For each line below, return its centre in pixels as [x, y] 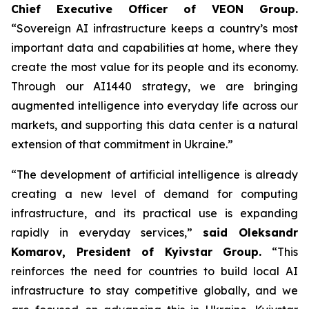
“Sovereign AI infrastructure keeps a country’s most [154, 28]
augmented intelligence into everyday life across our [154, 106]
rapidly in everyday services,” [107, 232]
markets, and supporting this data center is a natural [154, 125]
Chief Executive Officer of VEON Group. [154, 9]
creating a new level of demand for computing [154, 194]
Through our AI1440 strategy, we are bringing [154, 86]
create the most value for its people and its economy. [154, 67]
